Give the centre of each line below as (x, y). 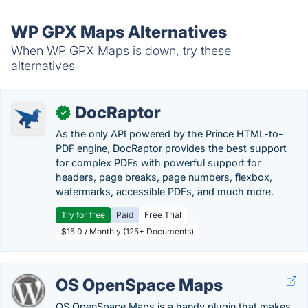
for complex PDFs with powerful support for (158, 163)
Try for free (83, 215)
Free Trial (163, 215)
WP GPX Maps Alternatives (119, 32)
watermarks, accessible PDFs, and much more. (165, 191)
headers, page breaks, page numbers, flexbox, (164, 177)
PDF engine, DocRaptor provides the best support (171, 148)
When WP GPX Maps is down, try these (121, 51)
